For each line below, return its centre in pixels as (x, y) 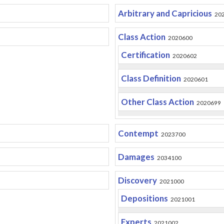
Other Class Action (157, 102)
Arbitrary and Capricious (165, 13)
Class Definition (151, 78)
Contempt (138, 133)
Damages (136, 157)
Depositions (144, 198)
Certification (145, 55)
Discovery (137, 180)
